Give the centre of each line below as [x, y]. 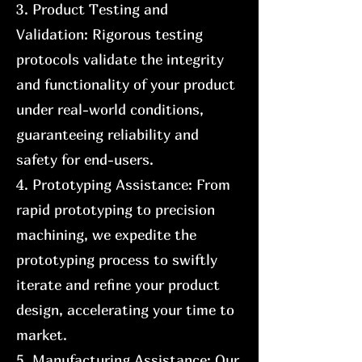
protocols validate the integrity [120, 59]
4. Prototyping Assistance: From [123, 185]
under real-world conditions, [110, 109]
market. [42, 335]
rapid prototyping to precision [116, 210]
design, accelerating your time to [125, 310]
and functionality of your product [126, 84]
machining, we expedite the [106, 235]
